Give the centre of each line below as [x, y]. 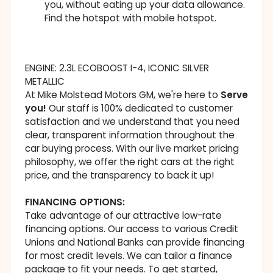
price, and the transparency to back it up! [119, 175]
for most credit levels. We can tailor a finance [129, 256]
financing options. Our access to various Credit [132, 229]
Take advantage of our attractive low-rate [123, 216]
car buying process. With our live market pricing [132, 149]
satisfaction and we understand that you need [132, 122]
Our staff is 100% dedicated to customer [140, 108]
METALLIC [45, 82]
